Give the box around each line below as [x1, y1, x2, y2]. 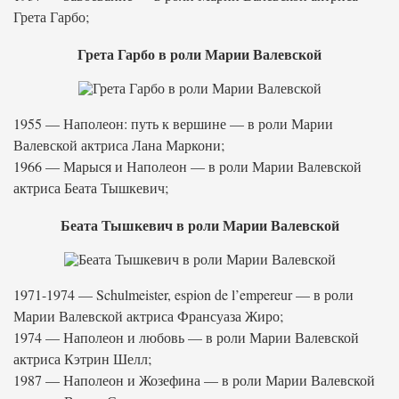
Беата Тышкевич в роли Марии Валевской [60, 215, 339, 235]
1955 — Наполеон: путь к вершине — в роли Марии [13, 114, 333, 133]
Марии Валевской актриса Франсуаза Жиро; [13, 306, 283, 325]
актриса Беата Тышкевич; [13, 178, 168, 197]
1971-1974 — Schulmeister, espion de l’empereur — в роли [13, 285, 354, 304]
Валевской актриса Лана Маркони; [13, 135, 224, 154]
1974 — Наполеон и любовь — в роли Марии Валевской [13, 328, 359, 346]
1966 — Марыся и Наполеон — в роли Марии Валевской [13, 157, 362, 175]
